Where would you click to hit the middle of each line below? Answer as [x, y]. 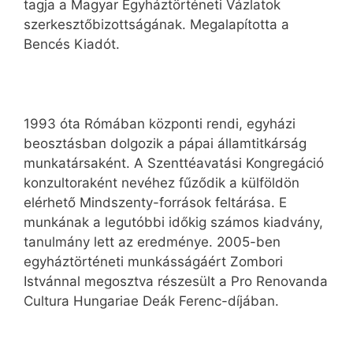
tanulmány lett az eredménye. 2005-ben [152, 242]
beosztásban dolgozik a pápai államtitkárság [165, 144]
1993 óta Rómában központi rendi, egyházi [160, 124]
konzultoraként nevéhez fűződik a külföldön [162, 183]
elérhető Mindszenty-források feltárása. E [155, 203]
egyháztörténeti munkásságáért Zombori [153, 262]
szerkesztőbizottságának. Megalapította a [156, 25]
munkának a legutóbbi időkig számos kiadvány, [173, 223]
